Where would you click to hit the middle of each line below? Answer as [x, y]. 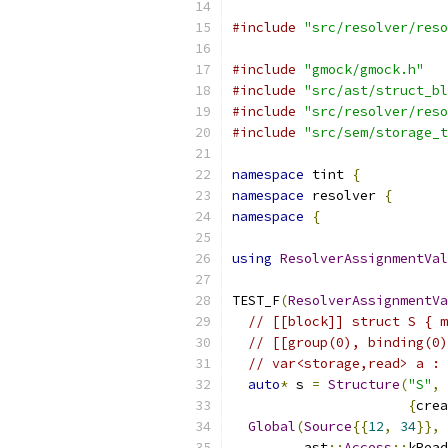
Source [328, 426]
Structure [364, 384]
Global [272, 426]
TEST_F [256, 300]
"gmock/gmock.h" [364, 69]
